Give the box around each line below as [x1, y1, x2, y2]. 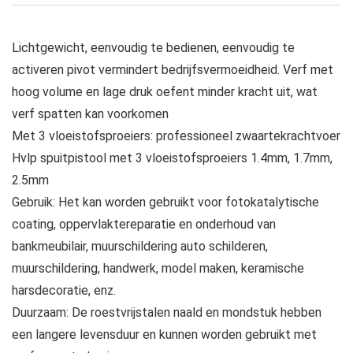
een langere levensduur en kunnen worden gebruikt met [12, 327, 317, 343]
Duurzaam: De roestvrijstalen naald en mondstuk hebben [12, 305, 321, 321]
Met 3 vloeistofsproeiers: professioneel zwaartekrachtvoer [12, 128, 340, 144]
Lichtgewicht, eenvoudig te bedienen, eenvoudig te [12, 40, 295, 56]
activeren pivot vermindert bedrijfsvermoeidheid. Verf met [12, 62, 333, 78]
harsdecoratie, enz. [12, 283, 116, 299]
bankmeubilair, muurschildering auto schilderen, [12, 239, 268, 255]
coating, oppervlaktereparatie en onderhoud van [12, 217, 276, 232]
